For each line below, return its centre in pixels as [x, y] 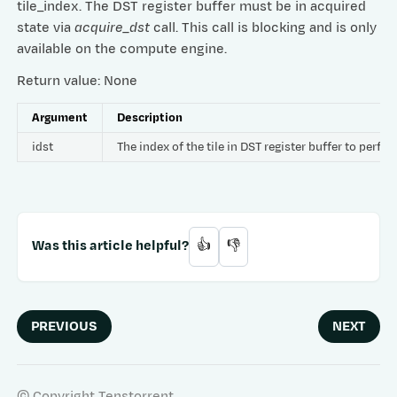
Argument [60, 117]
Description [150, 117]
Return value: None [78, 81]
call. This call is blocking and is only [264, 27]
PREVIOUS [65, 326]
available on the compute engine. [122, 49]
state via [46, 27]
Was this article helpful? [111, 246]
